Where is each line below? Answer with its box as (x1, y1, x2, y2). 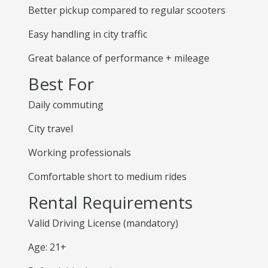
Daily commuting (28, 98, 103, 111)
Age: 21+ (28, 240, 66, 254)
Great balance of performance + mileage (28, 51, 209, 65)
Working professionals (28, 146, 131, 159)
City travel (28, 122, 73, 135)
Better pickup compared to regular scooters (28, 4, 226, 17)
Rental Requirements (28, 191, 193, 214)
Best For (28, 72, 94, 95)
